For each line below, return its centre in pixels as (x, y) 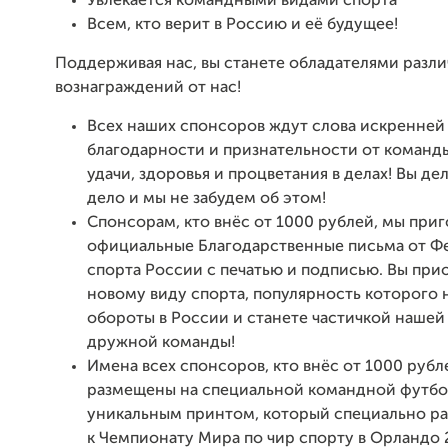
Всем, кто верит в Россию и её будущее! (242, 24)
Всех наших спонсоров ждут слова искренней (266, 126)
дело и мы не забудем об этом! (206, 198)
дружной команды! (161, 342)
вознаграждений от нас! (148, 87)
